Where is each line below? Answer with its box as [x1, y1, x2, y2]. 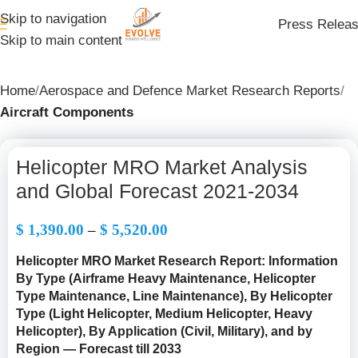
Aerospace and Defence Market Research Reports [39, 83, 340, 98]
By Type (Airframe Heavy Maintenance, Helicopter [16, 272, 316, 285]
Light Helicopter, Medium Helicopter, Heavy [53, 307, 312, 320]
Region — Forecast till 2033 [16, 342, 181, 356]
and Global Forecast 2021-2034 [16, 180, 299, 202]
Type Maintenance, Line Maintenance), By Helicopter [16, 289, 332, 303]
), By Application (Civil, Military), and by [78, 324, 312, 338]
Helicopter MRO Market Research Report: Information [16, 254, 338, 268]
